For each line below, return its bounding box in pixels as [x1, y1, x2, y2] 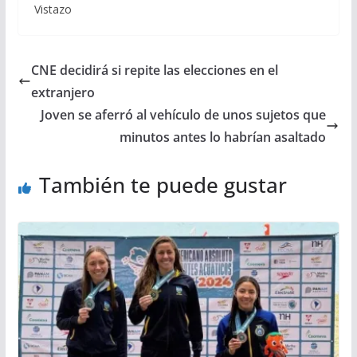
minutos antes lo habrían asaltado [120, 128, 327, 147]
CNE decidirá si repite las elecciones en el [30, 61, 278, 80]
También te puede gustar [38, 171, 287, 200]
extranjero [30, 84, 95, 102]
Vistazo [33, 2, 72, 18]
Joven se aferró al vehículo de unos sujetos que [41, 106, 327, 124]
